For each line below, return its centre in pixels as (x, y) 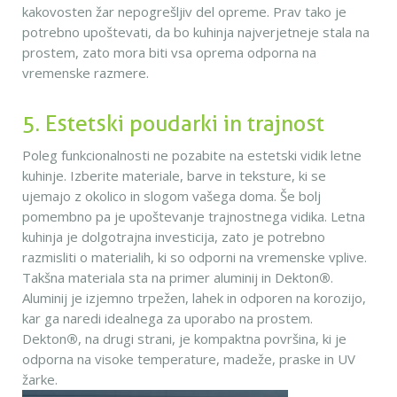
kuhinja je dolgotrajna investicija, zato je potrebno (174, 237)
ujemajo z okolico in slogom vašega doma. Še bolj (171, 196)
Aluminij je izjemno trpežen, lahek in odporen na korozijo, (194, 298)
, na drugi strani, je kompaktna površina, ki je (212, 339)
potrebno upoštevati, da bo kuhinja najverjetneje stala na (196, 32)
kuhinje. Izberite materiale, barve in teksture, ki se (174, 175)
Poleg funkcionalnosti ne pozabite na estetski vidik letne (192, 155)
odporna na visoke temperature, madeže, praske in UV (189, 359)
